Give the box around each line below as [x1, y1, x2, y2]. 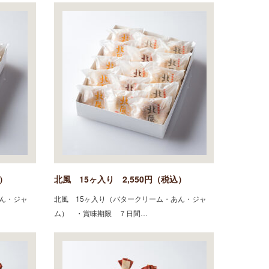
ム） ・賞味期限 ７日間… [54, 207, 148, 218]
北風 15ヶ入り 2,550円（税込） [54, 172, 186, 185]
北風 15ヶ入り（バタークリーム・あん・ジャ [54, 193, 207, 204]
